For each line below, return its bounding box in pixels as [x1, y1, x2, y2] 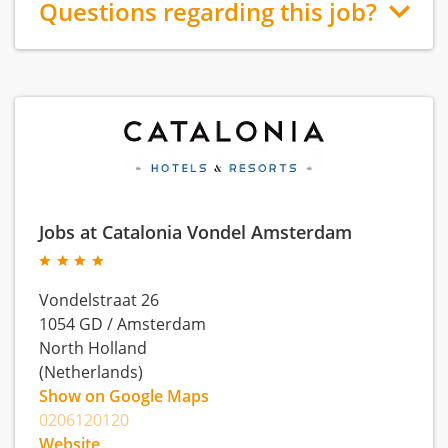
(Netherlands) [39, 360, 143, 383]
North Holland [39, 336, 147, 359]
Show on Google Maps [39, 384, 209, 407]
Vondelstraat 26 [39, 288, 159, 311]
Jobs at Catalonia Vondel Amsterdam [39, 218, 352, 244]
